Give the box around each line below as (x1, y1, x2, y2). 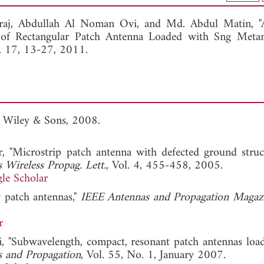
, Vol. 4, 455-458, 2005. (106, 155, 223, 176)
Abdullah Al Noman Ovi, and (18, 14, 166, 35)
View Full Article (8, 8, 80, 27)
